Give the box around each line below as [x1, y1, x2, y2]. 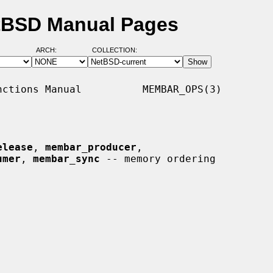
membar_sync [33, 152, 100, 165]
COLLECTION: [91, 46, 137, 54]
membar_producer [45, 141, 136, 153]
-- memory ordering [100, 152, 216, 165]
